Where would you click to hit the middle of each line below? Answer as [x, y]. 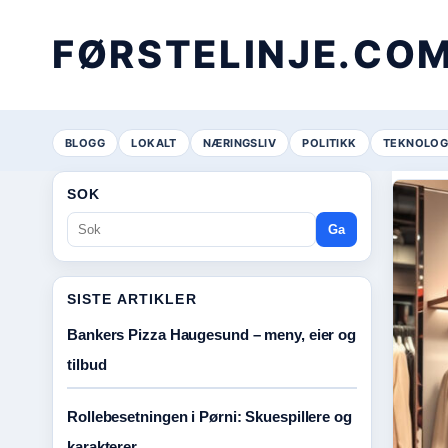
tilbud [87, 364]
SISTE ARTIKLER [132, 299]
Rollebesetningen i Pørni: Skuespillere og [209, 416]
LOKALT [154, 142]
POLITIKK [329, 142]
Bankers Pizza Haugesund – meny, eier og [212, 334]
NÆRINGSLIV [239, 142]
